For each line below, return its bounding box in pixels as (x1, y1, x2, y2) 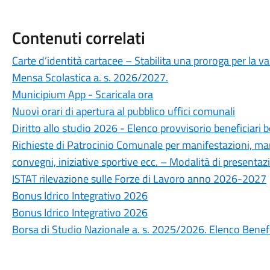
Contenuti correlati (11, 25, 145, 51)
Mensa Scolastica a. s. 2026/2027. (11, 69, 168, 86)
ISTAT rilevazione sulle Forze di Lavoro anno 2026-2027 (11, 171, 266, 187)
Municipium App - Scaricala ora (11, 86, 153, 102)
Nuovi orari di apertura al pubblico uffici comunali (11, 103, 235, 119)
